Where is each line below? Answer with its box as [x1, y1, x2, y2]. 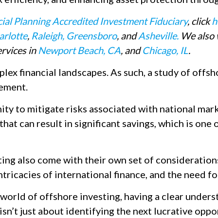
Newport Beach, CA [38, 44, 121, 56]
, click [187, 15, 212, 27]
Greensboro [66, 30, 117, 41]
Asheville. [138, 30, 179, 41]
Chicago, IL [142, 44, 188, 56]
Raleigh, [31, 30, 66, 41]
